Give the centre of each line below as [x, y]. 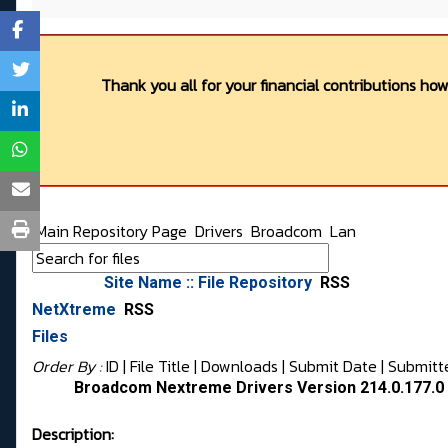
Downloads [239, 366]
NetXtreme [76, 310]
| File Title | [160, 366]
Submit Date [333, 366]
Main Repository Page [109, 231]
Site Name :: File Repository [210, 283]
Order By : [69, 366]
